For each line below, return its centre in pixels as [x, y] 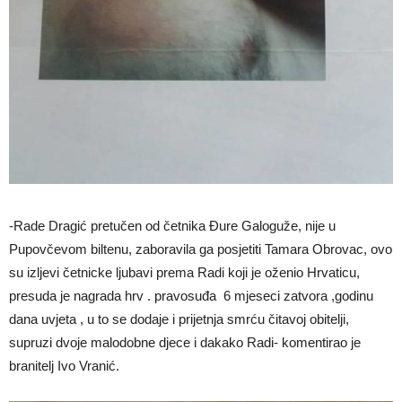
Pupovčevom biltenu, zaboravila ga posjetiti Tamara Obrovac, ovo [201, 249]
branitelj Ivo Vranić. [64, 366]
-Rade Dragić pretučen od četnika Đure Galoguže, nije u [172, 226]
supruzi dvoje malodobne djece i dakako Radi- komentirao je [185, 343]
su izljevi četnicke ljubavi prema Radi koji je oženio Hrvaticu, [184, 273]
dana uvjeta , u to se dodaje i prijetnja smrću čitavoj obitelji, [179, 319]
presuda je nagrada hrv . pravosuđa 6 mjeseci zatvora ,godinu [191, 296]
